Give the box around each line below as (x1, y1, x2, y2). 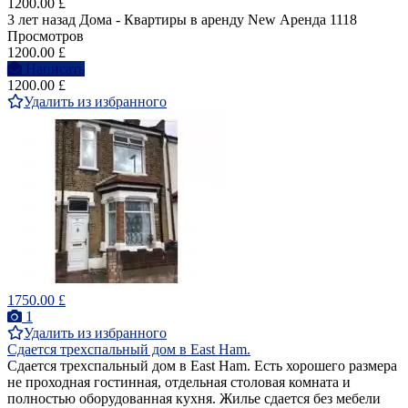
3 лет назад (7, 12, 76, 28)
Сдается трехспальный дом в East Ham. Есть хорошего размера (7, 358, 397, 374)
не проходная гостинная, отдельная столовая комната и (7, 374, 351, 391)
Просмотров (7, 28, 84, 45)
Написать (25, 61, 85, 77)
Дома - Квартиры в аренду (79, 12, 244, 28)
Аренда (280, 12, 326, 28)
